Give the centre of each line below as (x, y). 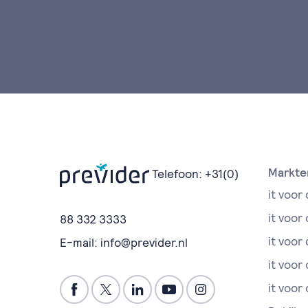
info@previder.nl (144, 242)
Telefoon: (177, 174)
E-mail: (80, 242)
